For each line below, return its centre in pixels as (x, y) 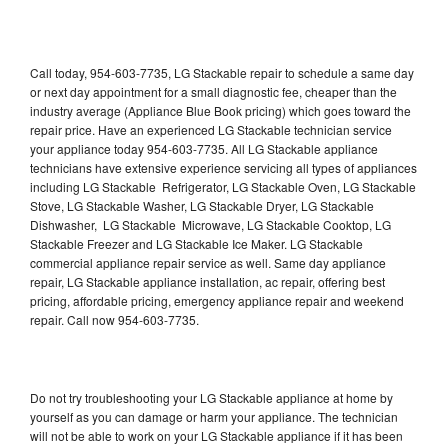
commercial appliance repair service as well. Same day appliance (208, 262)
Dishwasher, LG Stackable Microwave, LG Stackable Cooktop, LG (210, 224)
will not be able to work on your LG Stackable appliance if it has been (216, 435)
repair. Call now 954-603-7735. (114, 319)
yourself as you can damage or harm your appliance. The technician (214, 416)
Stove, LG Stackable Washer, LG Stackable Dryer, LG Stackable (202, 205)
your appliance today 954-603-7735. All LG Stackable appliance (204, 148)
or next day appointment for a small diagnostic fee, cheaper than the (213, 91)
